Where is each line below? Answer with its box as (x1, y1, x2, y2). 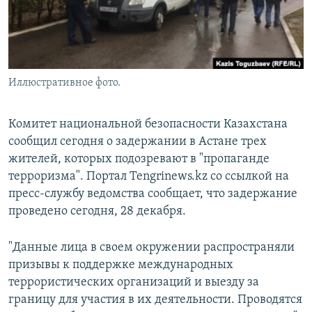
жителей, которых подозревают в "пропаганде (8, 153, 270, 166)
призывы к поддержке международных (8, 258, 233, 272)
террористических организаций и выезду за (8, 276, 259, 290)
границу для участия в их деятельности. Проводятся (8, 293, 302, 307)
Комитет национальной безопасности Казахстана (8, 118, 288, 132)
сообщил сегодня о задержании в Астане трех (8, 135, 267, 149)
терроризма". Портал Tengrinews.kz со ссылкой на (8, 170, 289, 184)
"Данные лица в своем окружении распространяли (8, 241, 295, 255)
